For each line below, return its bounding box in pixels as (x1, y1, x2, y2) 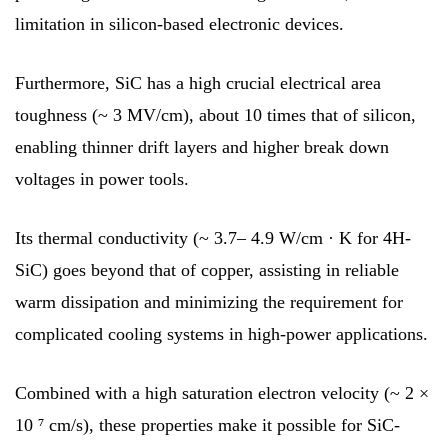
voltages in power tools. (15, 168, 189, 189)
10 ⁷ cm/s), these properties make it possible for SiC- (15, 414, 400, 435)
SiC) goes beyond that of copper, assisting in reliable (15, 259, 399, 280)
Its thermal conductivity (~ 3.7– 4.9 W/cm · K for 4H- (15, 227, 411, 248)
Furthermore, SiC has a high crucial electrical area (15, 72, 381, 93)
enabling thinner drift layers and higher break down (15, 136, 389, 157)
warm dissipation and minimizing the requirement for (15, 291, 403, 312)
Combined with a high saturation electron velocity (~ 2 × (15, 382, 429, 403)
